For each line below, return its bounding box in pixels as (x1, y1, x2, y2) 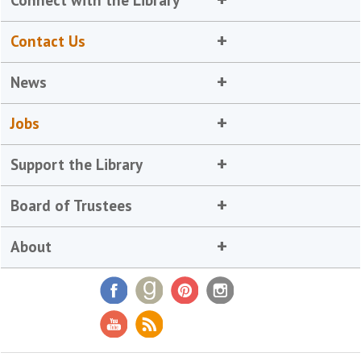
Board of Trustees (10, 195, 133, 215)
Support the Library (10, 154, 143, 174)
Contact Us (10, 31, 86, 51)
